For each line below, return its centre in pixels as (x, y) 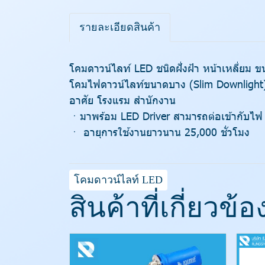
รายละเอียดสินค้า (120, 27)
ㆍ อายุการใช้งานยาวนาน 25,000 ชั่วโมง (159, 132)
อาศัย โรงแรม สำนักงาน (122, 100)
